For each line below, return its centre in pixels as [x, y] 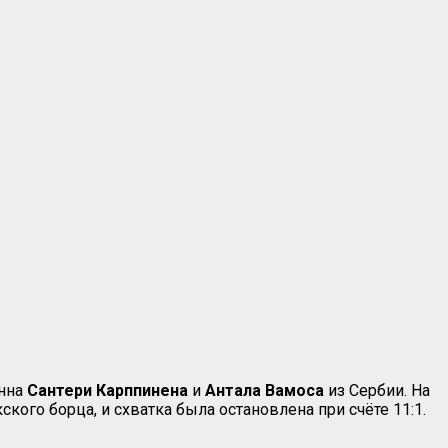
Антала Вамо [255, 390]
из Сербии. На [377, 390]
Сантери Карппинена [107, 390]
